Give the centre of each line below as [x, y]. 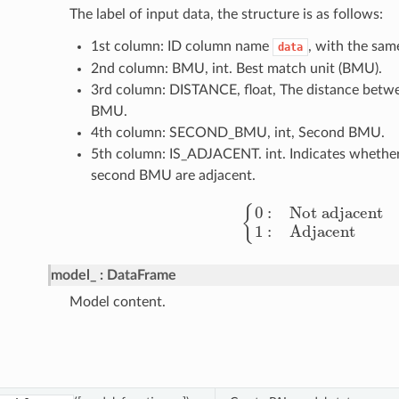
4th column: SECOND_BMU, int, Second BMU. [237, 133]
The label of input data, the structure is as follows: [226, 15]
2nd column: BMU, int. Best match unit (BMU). [236, 69]
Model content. [117, 302]
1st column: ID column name [181, 47]
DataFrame [141, 276]
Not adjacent [282, 204]
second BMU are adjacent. [173, 176]
